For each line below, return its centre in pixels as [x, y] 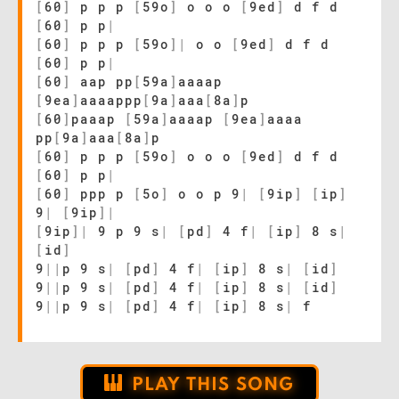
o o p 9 [205, 194]
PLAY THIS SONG [213, 386]
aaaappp [111, 100]
